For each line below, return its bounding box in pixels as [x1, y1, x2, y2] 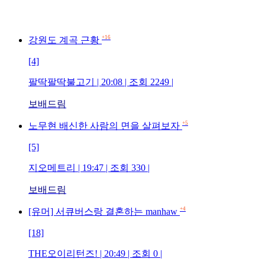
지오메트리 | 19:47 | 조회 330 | [28, 162, 150, 173]
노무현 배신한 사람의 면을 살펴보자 [28, 120, 182, 131]
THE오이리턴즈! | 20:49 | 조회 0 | [28, 248, 162, 258]
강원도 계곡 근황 [28, 34, 102, 45]
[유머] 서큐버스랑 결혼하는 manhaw [28, 206, 180, 216]
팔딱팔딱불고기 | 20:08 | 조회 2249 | [28, 76, 173, 87]
